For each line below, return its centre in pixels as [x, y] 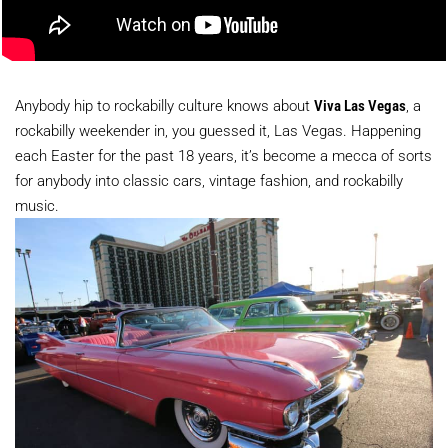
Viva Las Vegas [360, 105]
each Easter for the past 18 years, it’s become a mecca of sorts [223, 155]
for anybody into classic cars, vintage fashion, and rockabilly [209, 180]
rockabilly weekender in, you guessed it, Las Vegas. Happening [218, 130]
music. [37, 205]
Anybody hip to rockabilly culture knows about [164, 105]
